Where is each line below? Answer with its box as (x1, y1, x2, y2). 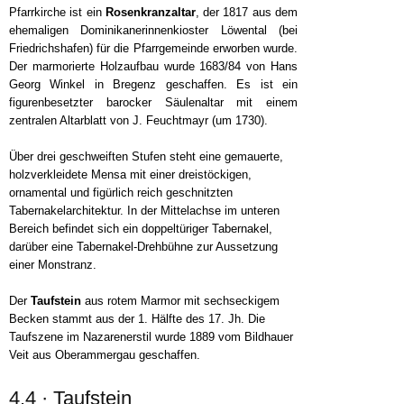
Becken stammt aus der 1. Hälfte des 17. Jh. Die (9, 312, 265, 326)
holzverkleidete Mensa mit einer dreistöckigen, (9, 168, 252, 182)
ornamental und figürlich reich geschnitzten (9, 186, 233, 200)
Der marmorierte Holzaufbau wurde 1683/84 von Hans (9, 60, 298, 74)
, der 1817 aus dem (195, 5, 298, 20)
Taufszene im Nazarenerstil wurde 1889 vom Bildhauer (9, 330, 293, 344)
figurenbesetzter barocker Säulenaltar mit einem (9, 96, 298, 110)
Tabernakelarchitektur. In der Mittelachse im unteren (9, 204, 280, 218)
